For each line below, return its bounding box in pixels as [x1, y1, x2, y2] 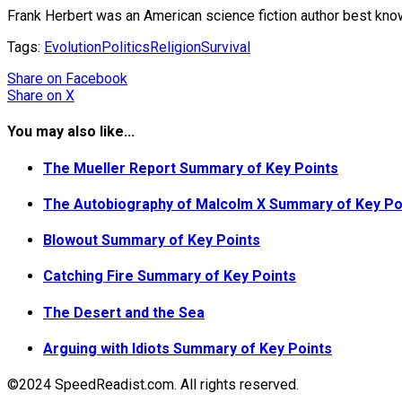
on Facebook [47, 70, 127, 87]
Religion [150, 39, 201, 56]
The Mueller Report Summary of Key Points [43, 159, 338, 177]
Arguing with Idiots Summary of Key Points [43, 339, 332, 357]
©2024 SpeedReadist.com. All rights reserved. [7, 376, 299, 394]
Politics [101, 39, 150, 56]
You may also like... [7, 123, 135, 141]
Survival [201, 39, 250, 56]
